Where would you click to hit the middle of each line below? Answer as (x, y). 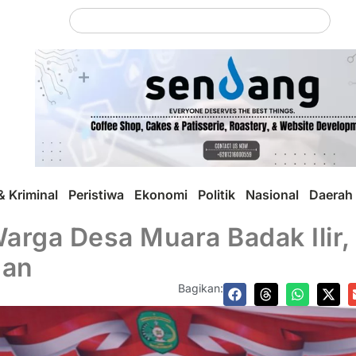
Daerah (331, 194)
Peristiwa (96, 194)
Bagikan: (201, 288)
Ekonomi (161, 194)
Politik (217, 194)
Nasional (272, 194)
